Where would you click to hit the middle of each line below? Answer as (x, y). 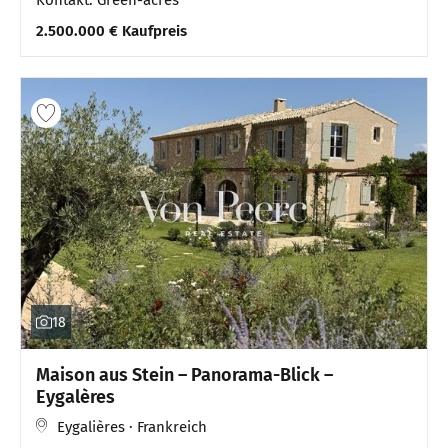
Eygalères (75, 396)
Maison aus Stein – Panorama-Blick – (184, 374)
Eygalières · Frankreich (132, 426)
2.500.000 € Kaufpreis (111, 30)
